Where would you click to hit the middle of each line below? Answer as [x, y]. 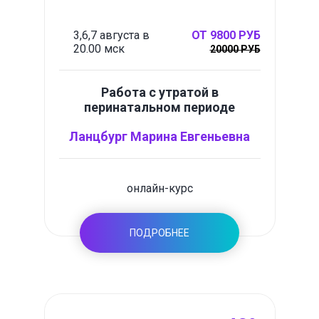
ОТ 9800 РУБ [226, 35]
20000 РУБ [235, 49]
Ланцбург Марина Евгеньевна [159, 136]
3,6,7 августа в [111, 35]
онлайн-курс [159, 188]
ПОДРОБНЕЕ [159, 233]
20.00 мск [99, 49]
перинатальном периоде [159, 107]
